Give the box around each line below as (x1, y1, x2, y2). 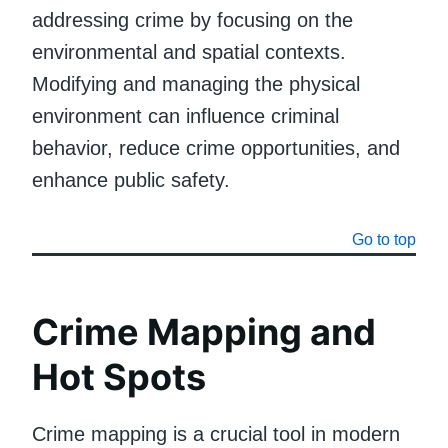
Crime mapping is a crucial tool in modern (32, 422, 400, 445)
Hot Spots (32, 354, 206, 399)
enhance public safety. (32, 168, 230, 191)
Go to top (352, 230, 416, 248)
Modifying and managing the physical (32, 72, 360, 95)
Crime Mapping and (32, 309, 376, 354)
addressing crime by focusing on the (32, 8, 353, 31)
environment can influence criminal (32, 104, 339, 127)
